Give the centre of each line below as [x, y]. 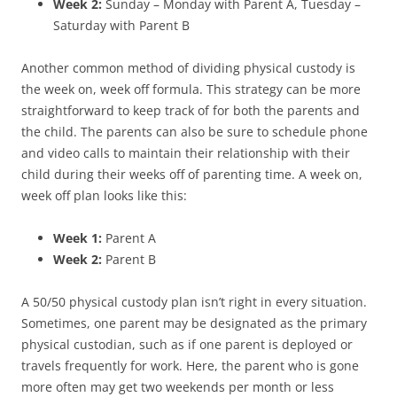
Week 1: [78, 237]
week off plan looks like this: [104, 195]
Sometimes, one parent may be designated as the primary [194, 323]
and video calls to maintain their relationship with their [186, 152]
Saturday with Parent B [121, 25]
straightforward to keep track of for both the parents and [191, 110]
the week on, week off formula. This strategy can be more [191, 89]
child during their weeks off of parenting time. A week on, [192, 174]
